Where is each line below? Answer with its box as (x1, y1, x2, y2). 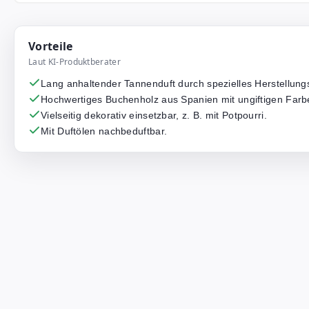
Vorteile (28, 39, 73, 54)
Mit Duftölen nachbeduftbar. (41, 126, 168, 137)
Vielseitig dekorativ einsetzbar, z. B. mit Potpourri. (41, 110, 267, 121)
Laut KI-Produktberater (28, 56, 121, 68)
